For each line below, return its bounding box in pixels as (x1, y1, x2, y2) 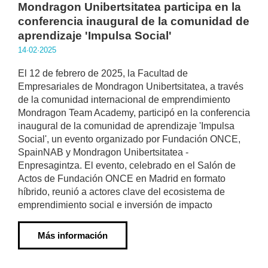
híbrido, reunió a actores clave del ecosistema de (18, 187, 225, 197)
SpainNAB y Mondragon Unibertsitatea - (18, 147, 188, 157)
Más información (38, 230, 108, 240)
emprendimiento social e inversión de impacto (18, 200, 212, 210)
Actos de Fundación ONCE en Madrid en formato (18, 173, 226, 184)
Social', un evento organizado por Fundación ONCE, (18, 134, 240, 144)
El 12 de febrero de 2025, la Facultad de (18, 68, 188, 78)
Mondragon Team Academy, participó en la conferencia (18, 108, 250, 118)
